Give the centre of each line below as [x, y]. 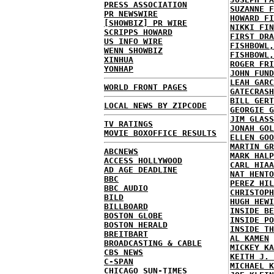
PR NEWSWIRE [131, 14]
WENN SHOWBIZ [133, 50]
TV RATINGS [128, 124]
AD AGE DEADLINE [141, 170]
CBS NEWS [124, 252]
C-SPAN [119, 261]
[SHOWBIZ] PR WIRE [146, 23]
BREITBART [126, 234]
